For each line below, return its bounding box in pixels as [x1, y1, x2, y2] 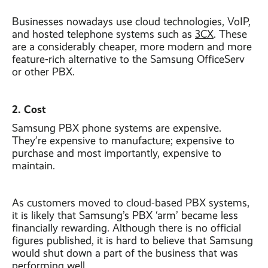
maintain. [12, 160, 58, 172]
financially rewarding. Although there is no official [12, 222, 241, 234]
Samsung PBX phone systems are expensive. [12, 122, 221, 134]
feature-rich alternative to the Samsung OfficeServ [12, 53, 245, 65]
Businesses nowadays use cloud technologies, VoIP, [12, 16, 251, 28]
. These [214, 28, 247, 40]
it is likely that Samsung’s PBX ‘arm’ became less [12, 209, 238, 221]
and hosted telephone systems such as [12, 28, 195, 40]
